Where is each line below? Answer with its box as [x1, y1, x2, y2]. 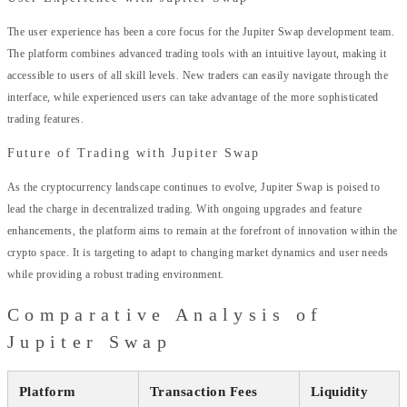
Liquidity [311, 383, 369, 399]
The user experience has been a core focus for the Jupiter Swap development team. [7, 25, 395, 39]
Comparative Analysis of [7, 303, 323, 324]
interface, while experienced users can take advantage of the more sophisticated [7, 91, 379, 104]
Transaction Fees [150, 383, 258, 399]
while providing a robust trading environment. [7, 268, 224, 282]
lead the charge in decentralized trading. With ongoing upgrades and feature [7, 203, 362, 216]
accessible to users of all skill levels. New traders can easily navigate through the [7, 69, 389, 83]
